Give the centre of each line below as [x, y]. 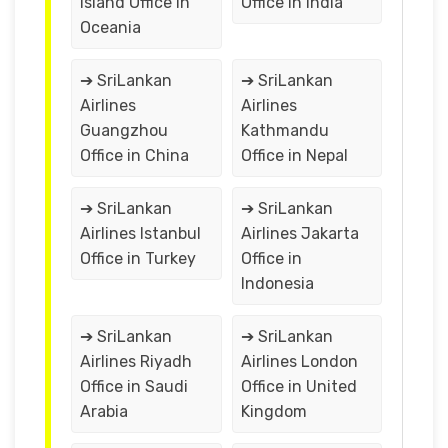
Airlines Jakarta [299, 233]
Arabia [104, 411]
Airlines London [299, 361]
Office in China [134, 155]
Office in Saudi [134, 386]
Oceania [110, 27]
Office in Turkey [138, 258]
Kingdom [273, 411]
